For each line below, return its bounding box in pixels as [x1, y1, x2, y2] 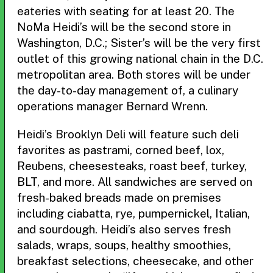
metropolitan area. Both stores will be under [17, 68, 250, 81]
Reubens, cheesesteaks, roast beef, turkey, [17, 159, 247, 172]
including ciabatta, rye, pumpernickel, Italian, [17, 207, 250, 220]
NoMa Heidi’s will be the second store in [17, 20, 231, 34]
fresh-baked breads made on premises [17, 191, 221, 204]
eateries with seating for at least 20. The [17, 4, 235, 18]
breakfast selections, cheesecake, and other [17, 254, 253, 268]
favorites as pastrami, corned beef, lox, [17, 143, 224, 157]
